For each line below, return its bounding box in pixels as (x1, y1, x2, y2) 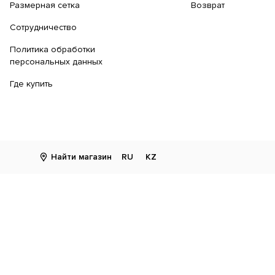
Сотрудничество (10, 22, 77, 33)
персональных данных (10, 56, 103, 67)
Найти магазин (51, 152, 112, 162)
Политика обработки (10, 44, 95, 55)
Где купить (10, 79, 53, 89)
